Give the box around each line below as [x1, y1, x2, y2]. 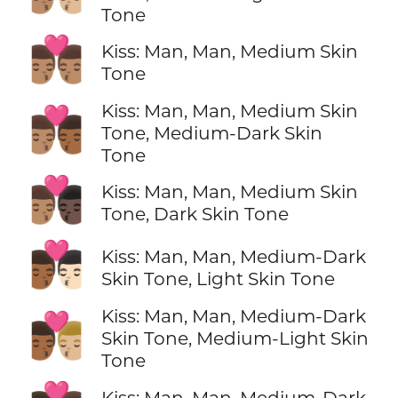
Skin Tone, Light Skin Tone [100, 267, 335, 291]
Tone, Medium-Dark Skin [100, 121, 322, 144]
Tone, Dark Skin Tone [100, 203, 289, 226]
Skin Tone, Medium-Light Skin [100, 327, 369, 350]
